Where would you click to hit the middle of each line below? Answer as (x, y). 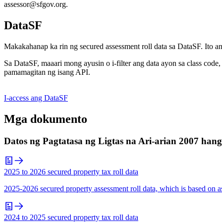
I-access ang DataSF (36, 98)
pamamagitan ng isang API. (47, 72)
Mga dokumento (46, 119)
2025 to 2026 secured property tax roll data (71, 172)
